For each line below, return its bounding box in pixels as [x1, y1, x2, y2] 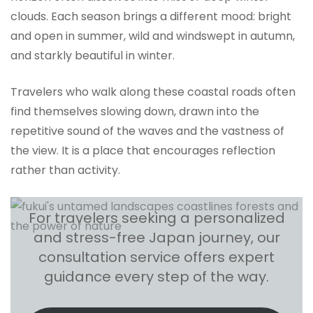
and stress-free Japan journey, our [33, 227, 280, 247]
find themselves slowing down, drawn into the [10, 103, 259, 119]
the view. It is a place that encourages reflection [10, 142, 275, 159]
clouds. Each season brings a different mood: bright [10, 8, 291, 24]
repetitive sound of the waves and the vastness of [10, 122, 284, 139]
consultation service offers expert [38, 247, 275, 267]
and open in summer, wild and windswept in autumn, [10, 27, 295, 44]
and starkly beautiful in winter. [10, 47, 175, 64]
